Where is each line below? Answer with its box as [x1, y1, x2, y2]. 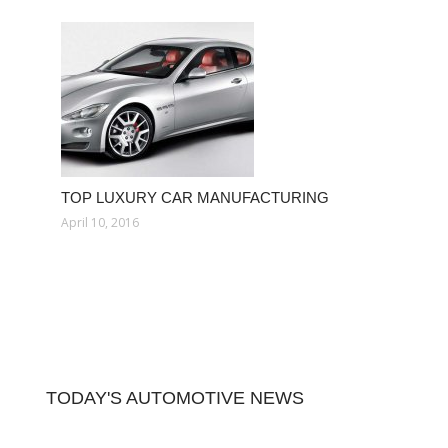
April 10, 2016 [61, 214, 139, 231]
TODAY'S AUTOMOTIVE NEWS [46, 388, 304, 408]
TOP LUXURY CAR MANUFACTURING [61, 189, 329, 206]
